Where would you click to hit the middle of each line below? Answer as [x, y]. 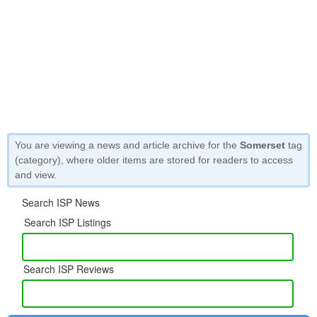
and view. [36, 175]
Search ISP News [61, 202]
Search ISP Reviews [69, 269]
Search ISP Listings [68, 222]
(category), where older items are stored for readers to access [154, 160]
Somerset [263, 145]
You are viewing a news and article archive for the [127, 145]
